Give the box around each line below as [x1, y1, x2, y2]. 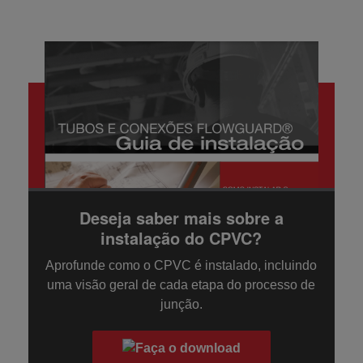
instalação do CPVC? [100, 225, 263, 250]
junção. [160, 297, 203, 311]
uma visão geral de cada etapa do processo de [47, 277, 316, 292]
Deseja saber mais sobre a [79, 205, 284, 229]
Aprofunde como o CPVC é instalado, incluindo [45, 258, 318, 272]
